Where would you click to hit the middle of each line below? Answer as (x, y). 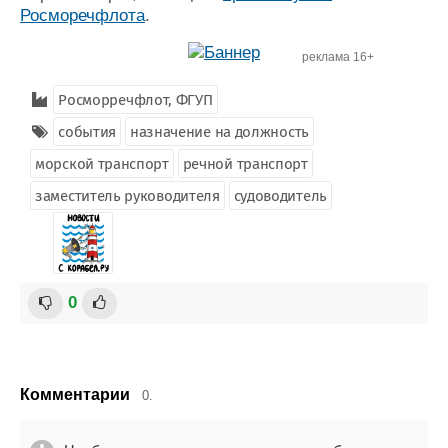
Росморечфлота (82, 15)
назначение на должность (219, 132)
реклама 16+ (338, 57)
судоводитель (280, 196)
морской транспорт (102, 164)
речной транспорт (245, 164)
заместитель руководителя (127, 196)
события (87, 132)
